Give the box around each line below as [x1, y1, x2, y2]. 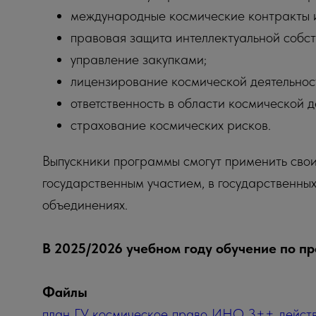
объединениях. [42, 196, 128, 213]
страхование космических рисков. [71, 116, 271, 133]
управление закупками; [71, 51, 207, 68]
